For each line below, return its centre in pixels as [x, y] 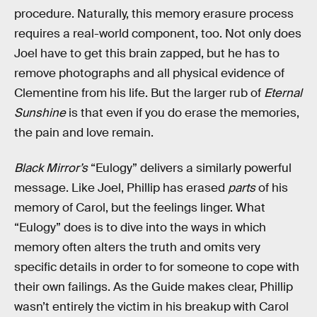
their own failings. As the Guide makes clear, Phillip [154, 287]
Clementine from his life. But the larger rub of [139, 93]
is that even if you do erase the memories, [184, 113]
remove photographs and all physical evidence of [149, 74]
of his [272, 188]
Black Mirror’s [52, 168]
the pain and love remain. [84, 133]
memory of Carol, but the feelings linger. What [140, 207]
